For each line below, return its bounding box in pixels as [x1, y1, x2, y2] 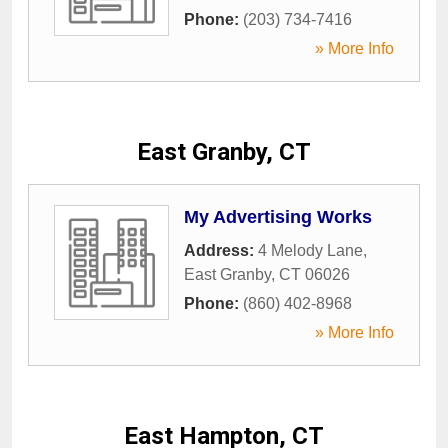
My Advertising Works [184, 207, 372, 227]
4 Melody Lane [258, 242, 363, 259]
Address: [184, 242, 258, 259]
